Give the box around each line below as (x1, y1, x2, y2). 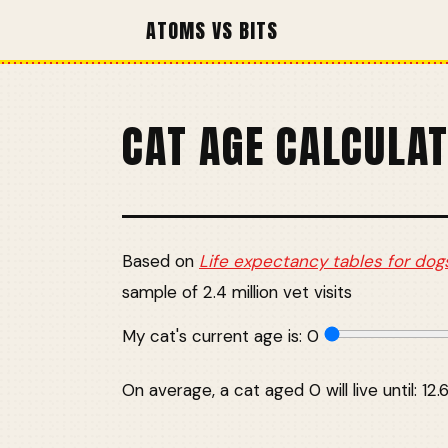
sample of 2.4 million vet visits (122, 281, 352, 303)
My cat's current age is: (122, 325, 307, 347)
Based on (122, 250, 199, 272)
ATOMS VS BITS (146, 14, 278, 46)
